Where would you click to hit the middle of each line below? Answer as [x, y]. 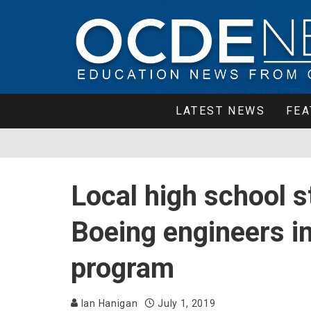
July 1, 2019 [187, 303]
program [123, 268]
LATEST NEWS [220, 111]
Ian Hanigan [108, 303]
